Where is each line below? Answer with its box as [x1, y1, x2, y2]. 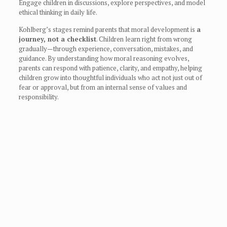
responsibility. [18, 92, 59, 102]
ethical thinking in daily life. [18, 8, 97, 17]
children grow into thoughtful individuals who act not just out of [18, 73, 202, 83]
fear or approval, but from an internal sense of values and [18, 83, 187, 92]
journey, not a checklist [18, 34, 96, 44]
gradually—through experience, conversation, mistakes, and [18, 44, 193, 54]
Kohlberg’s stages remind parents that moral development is [18, 25, 197, 34]
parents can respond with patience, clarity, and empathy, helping [18, 63, 202, 73]
